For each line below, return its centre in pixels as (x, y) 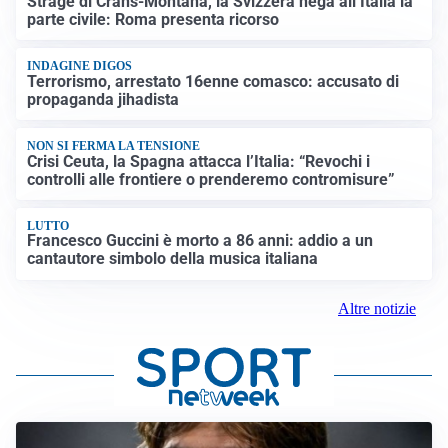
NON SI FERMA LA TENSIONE (114, 146)
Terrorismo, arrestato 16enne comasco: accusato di (213, 81)
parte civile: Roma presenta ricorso (153, 20)
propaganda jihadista (103, 99)
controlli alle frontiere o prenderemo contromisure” (211, 179)
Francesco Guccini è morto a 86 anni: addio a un (200, 241)
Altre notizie (377, 308)
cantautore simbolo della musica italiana (173, 259)
